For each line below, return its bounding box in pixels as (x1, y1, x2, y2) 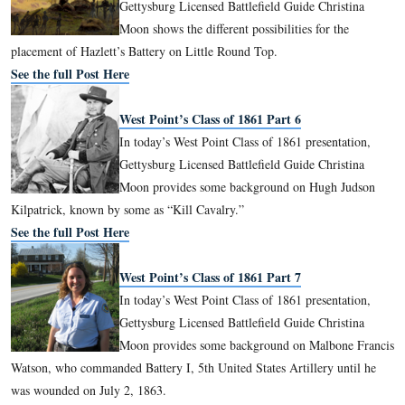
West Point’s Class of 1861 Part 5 (149, 241, 377, 267)
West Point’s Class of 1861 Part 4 (149, 44, 377, 69)
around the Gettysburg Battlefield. (14, 158, 231, 181)
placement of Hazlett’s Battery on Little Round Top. (14, 356, 347, 378)
